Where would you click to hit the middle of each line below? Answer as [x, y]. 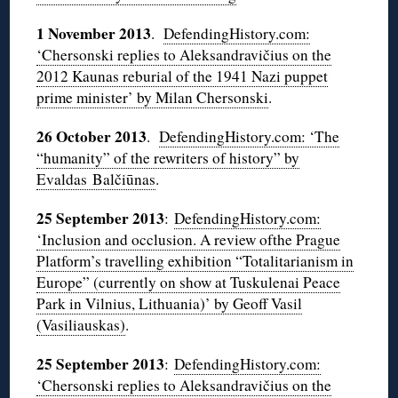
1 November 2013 [94, 34]
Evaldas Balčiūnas [96, 179]
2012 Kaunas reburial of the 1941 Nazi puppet [183, 76]
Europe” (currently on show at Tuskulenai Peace [189, 283]
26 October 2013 [92, 137]
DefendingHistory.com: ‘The [250, 137]
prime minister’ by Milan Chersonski [153, 98]
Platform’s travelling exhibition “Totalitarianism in [195, 261]
